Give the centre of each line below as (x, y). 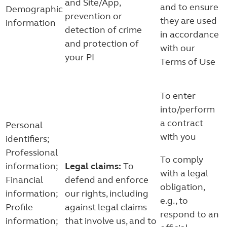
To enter (178, 96)
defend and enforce (107, 180)
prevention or (93, 16)
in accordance (190, 34)
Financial (24, 180)
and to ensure (189, 7)
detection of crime (103, 30)
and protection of (102, 44)
